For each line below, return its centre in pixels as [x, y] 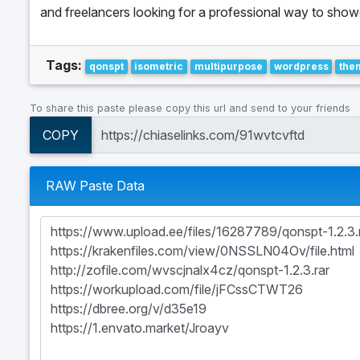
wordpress [301, 66]
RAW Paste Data [95, 186]
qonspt [106, 66]
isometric [159, 66]
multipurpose [228, 66]
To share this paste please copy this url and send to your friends [190, 108]
